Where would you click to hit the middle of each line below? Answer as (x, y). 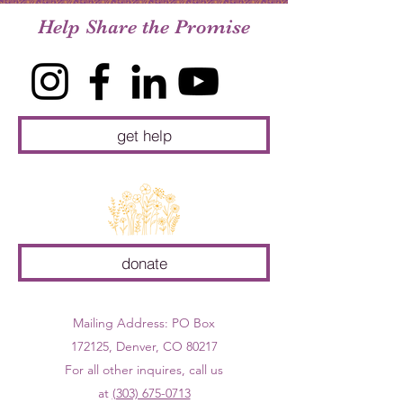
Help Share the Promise (144, 27)
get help (144, 135)
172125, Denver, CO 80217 (144, 346)
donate (144, 263)
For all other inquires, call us (144, 370)
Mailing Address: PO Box (144, 323)
